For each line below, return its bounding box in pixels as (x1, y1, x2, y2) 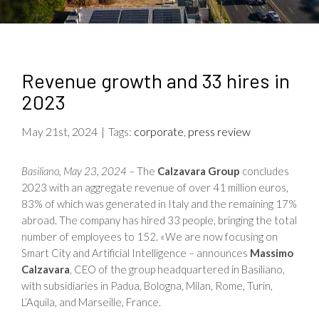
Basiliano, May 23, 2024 (21, 164, 127, 177)
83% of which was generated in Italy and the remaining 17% (21, 197, 297, 210)
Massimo (250, 246, 293, 259)
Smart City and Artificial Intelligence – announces (21, 246, 250, 259)
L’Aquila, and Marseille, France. (21, 296, 161, 308)
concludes (240, 164, 289, 177)
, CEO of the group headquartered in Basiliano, (70, 263, 285, 276)
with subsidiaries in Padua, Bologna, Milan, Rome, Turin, (21, 279, 273, 292)
